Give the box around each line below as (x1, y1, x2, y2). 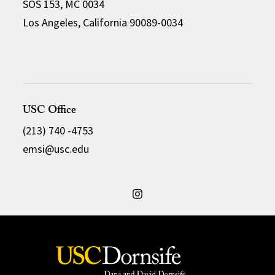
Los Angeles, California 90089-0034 (23, 15, 184, 29)
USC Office (23, 101, 77, 121)
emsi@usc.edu (23, 141, 90, 156)
